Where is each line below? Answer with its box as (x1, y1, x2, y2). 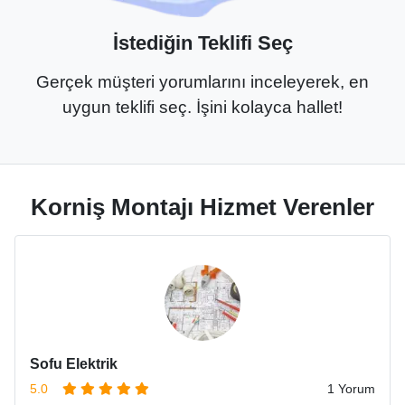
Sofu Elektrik (30, 356, 118, 372)
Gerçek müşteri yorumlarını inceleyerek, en (36, 72, 369, 92)
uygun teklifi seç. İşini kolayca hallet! (62, 98, 343, 118)
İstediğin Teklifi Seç (112, 32, 293, 55)
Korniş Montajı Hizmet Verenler (31, 194, 374, 221)
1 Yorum (327, 381, 375, 397)
